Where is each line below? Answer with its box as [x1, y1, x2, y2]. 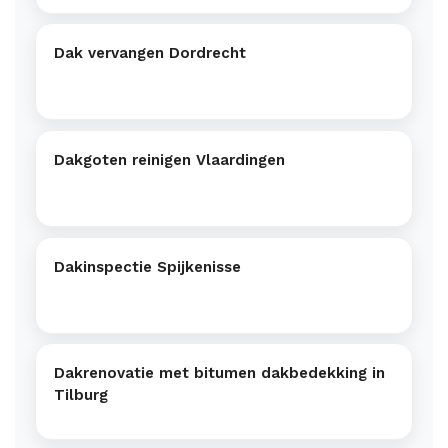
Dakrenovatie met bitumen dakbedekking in [54, 364, 385, 383]
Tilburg [54, 386, 108, 405]
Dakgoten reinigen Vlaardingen [54, 150, 285, 169]
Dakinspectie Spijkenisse [54, 257, 241, 276]
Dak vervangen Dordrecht [54, 44, 246, 63]
